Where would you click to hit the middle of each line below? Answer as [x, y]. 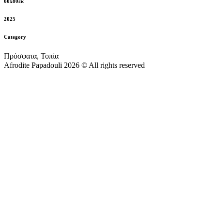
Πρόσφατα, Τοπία [31, 56]
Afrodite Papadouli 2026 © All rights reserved [74, 65]
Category [15, 37]
